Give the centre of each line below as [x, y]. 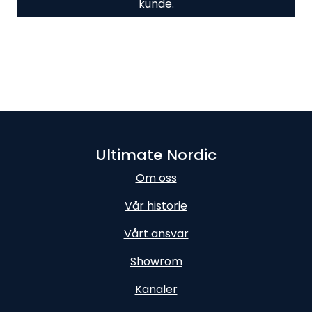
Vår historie [156, 206]
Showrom [156, 262]
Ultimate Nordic [156, 155]
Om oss [156, 178]
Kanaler [156, 289]
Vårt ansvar [156, 234]
